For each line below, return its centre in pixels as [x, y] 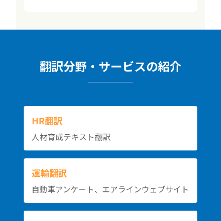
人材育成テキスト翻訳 [71, 137]
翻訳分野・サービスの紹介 [110, 66]
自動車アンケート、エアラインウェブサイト [110, 189]
